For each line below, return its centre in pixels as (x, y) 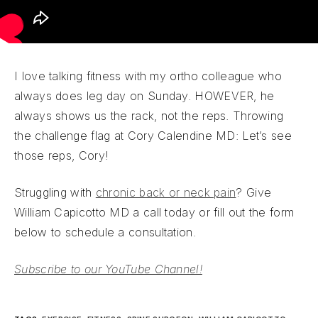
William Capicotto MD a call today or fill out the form (154, 212)
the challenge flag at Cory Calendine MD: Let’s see (153, 136)
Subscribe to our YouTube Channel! (108, 269)
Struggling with (55, 192)
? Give (254, 192)
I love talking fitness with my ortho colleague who (148, 76)
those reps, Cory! (62, 155)
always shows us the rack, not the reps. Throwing (149, 116)
